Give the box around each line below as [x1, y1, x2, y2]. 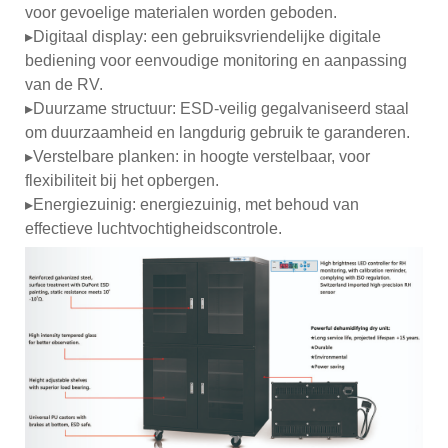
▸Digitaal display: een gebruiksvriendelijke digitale [25, 27, 381, 45]
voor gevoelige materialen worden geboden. [25, 3, 337, 21]
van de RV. [25, 75, 103, 93]
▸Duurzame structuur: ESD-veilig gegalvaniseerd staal [25, 99, 409, 117]
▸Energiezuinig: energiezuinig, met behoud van [25, 195, 359, 213]
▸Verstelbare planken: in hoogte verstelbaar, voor [25, 147, 370, 165]
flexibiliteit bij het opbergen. [25, 171, 219, 189]
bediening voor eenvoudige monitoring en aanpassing [25, 51, 407, 69]
